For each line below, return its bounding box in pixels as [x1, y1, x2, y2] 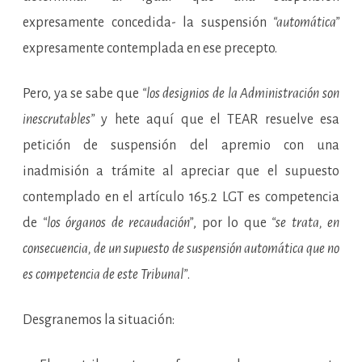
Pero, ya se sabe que [23, 86, 142, 102]
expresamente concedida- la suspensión [23, 15, 273, 31]
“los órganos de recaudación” [42, 216, 193, 231]
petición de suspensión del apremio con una [23, 138, 339, 154]
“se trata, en [271, 216, 339, 231]
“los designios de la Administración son [141, 86, 339, 102]
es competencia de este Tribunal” [23, 267, 187, 283]
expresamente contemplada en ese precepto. [23, 41, 277, 57]
